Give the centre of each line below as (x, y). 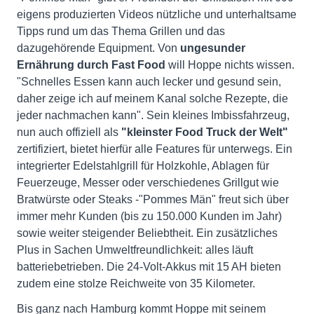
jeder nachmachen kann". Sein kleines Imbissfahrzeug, (153, 115)
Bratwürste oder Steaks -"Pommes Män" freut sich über (153, 199)
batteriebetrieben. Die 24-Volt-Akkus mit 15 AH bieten (149, 266)
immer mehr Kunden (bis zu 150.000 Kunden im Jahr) (149, 216)
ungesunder (213, 48)
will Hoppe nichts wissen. (230, 64)
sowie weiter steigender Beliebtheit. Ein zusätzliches (147, 233)
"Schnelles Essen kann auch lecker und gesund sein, (149, 81)
